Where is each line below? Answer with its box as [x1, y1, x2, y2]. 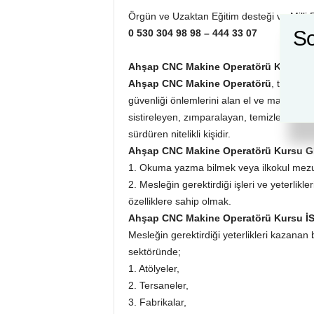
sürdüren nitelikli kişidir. [128, 128, 231, 139]
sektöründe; [128, 246, 181, 257]
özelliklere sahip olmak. [128, 196, 231, 207]
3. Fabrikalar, [128, 296, 186, 308]
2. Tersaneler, [128, 280, 189, 291]
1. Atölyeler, [128, 263, 179, 274]
